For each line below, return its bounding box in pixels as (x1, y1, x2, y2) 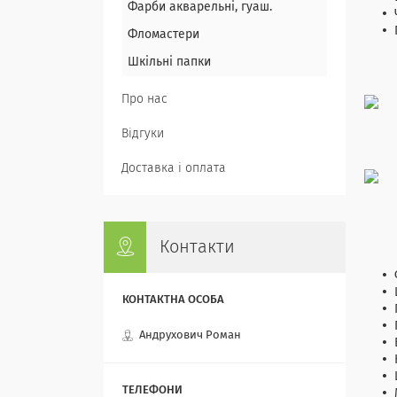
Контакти (160, 238, 235, 256)
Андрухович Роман (139, 330, 241, 342)
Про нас (121, 93, 167, 105)
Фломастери (128, 28, 199, 41)
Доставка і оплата (121, 162, 226, 175)
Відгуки (121, 128, 164, 140)
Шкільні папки (128, 56, 211, 68)
